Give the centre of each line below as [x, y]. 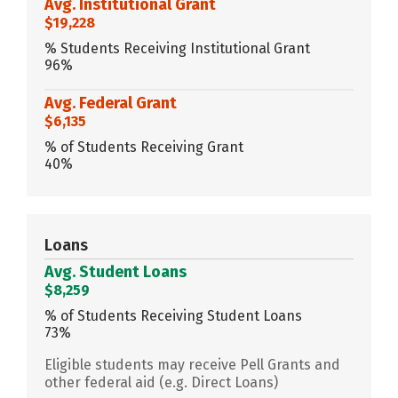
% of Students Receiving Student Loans [173, 315]
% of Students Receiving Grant [144, 147]
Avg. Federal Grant [111, 103]
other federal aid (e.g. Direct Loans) [161, 382]
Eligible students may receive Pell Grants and [192, 364]
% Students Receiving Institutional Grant [177, 48]
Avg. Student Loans [115, 271]
